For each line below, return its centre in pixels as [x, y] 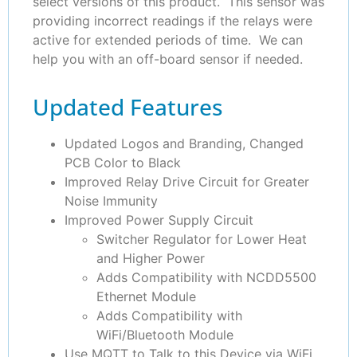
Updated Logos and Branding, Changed [184, 144]
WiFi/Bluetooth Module [165, 335]
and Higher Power [151, 259]
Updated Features [128, 107]
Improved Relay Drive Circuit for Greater [187, 182]
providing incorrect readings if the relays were [173, 20]
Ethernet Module [146, 297]
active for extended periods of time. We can [168, 39]
